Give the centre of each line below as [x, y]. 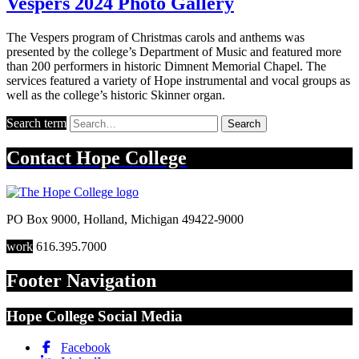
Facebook [86, 347]
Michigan [155, 220]
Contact [41, 158]
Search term [36, 123]
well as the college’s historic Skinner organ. [116, 95]
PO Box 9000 [42, 220]
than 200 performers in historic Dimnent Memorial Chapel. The [166, 66]
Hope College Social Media [95, 317]
